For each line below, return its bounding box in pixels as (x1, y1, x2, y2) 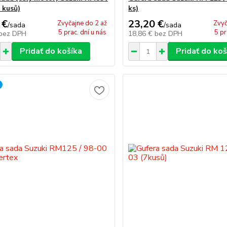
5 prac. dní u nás (58, 28, 106, 37)
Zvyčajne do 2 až (57, 19, 107, 28)
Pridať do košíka (19, 46, 82, 57)
